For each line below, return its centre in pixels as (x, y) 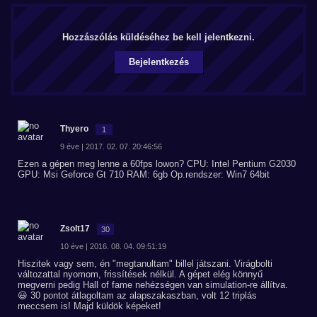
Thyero (74, 129)
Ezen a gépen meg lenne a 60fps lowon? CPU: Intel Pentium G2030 (157, 164)
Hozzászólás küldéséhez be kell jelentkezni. (158, 37)
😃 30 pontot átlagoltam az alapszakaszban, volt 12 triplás (137, 295)
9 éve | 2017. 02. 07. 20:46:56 (111, 146)
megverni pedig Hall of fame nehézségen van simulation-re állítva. (153, 285)
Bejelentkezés (158, 62)
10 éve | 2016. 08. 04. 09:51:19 (113, 246)
